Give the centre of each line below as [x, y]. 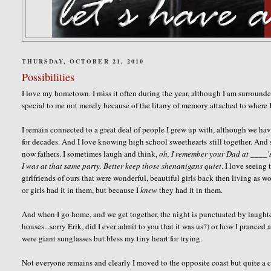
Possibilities [48, 77]
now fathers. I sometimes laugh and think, [91, 153]
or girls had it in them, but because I [81, 190]
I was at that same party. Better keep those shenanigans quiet [122, 165]
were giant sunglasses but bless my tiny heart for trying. [113, 238]
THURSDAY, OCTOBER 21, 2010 [83, 61]
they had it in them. [190, 190]
